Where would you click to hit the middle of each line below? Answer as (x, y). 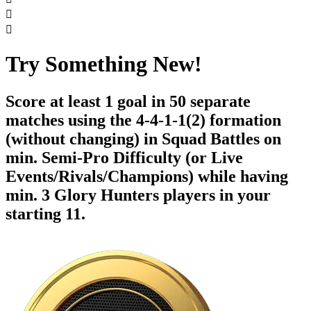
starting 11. (45, 213)
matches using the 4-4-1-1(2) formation (143, 120)
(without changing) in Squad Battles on (143, 138)
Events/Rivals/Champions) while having (147, 176)
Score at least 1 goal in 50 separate (128, 101)
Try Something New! (104, 64)
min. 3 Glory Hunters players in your (138, 195)
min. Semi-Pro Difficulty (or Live (124, 157)
